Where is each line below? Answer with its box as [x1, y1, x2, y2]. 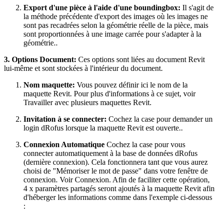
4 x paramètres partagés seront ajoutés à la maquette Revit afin [23, 184, 215, 193]
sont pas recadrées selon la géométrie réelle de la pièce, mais [23, 21, 208, 29]
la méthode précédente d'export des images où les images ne [23, 12, 208, 21]
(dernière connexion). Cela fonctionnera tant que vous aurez [23, 157, 208, 166]
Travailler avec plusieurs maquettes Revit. [23, 98, 152, 107]
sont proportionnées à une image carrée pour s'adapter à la [23, 29, 201, 38]
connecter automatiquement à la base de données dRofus [23, 149, 197, 157]
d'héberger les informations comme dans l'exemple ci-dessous [23, 193, 212, 201]
